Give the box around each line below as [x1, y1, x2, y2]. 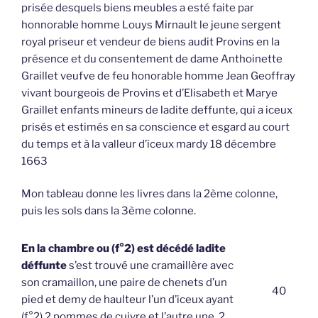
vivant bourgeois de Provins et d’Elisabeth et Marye [21, 86, 278, 99]
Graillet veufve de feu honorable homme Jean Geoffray [21, 69, 295, 82]
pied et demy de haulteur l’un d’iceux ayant [21, 292, 234, 306]
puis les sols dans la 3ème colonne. [21, 204, 196, 218]
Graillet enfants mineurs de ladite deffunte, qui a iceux [21, 103, 292, 116]
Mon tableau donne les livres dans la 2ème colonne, [21, 187, 278, 201]
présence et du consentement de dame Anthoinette [21, 52, 283, 65]
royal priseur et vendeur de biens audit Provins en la [21, 35, 280, 48]
